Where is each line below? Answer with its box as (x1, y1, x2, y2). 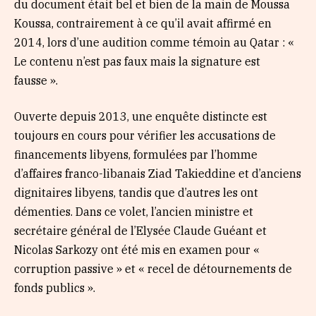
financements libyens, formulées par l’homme (14, 147, 257, 162)
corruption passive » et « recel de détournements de (14, 262, 292, 276)
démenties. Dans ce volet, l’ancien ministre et (14, 205, 253, 219)
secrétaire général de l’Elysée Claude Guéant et (14, 224, 267, 238)
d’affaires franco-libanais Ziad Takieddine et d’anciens (14, 166, 301, 181)
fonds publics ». (14, 281, 95, 296)
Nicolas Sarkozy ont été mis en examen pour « (14, 243, 260, 257)
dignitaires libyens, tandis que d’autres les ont (14, 186, 258, 200)
